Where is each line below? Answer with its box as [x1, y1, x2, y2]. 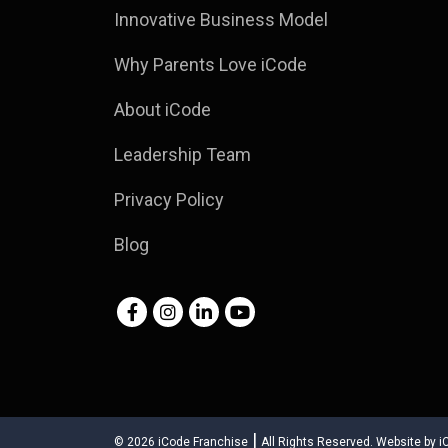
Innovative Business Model [114, 8, 328, 30]
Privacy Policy [114, 188, 224, 210]
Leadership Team [114, 143, 251, 165]
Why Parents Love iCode [114, 53, 307, 75]
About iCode [114, 98, 211, 120]
